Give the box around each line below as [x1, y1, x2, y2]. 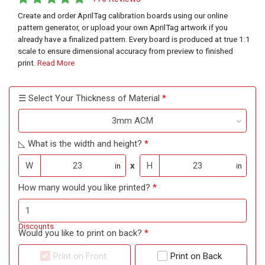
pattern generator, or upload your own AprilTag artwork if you [18, 22, 228, 33]
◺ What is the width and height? [18, 138, 142, 149]
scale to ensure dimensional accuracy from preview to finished [18, 46, 233, 56]
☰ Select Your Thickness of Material [18, 92, 160, 104]
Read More [35, 58, 75, 68]
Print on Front [53, 250, 107, 261]
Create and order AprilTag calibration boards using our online [18, 11, 228, 21]
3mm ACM [112, 115, 153, 127]
